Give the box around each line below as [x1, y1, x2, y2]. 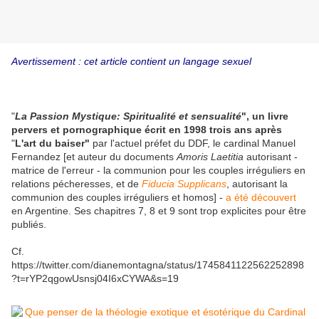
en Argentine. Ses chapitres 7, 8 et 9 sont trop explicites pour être [11, 205, 306, 217]
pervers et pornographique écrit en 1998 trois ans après [11, 124, 282, 136]
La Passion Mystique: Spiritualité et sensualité [15, 110, 241, 122]
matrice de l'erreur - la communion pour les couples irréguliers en [11, 164, 305, 177]
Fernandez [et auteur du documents [11, 151, 177, 163]
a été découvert [226, 192, 296, 204]
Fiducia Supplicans [142, 178, 226, 190]
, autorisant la [226, 178, 288, 190]
